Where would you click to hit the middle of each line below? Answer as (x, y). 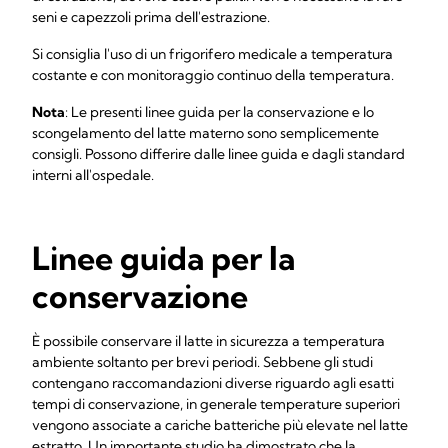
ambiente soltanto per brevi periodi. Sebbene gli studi (202, 362)
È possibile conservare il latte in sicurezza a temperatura (208, 341)
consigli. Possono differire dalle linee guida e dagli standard (218, 154)
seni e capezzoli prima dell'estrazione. (151, 17)
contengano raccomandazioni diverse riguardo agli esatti (213, 383)
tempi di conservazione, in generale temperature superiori (216, 404)
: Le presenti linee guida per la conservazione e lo (219, 112)
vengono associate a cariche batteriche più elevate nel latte (220, 425)
